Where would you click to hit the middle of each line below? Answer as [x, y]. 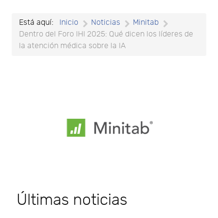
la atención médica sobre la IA [72, 46]
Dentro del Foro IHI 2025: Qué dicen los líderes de [106, 35]
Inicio [69, 23]
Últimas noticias [72, 200]
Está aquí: [38, 23]
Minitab [146, 23]
